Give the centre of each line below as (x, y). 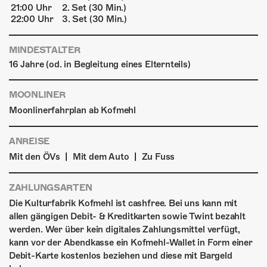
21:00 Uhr (31, 8)
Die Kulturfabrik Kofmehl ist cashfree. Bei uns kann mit (123, 204)
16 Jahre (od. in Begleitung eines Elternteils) (100, 65)
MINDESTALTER (45, 50)
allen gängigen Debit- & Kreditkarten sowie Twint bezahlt (127, 217)
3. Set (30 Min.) (95, 19)
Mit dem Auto (101, 157)
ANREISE (30, 142)
